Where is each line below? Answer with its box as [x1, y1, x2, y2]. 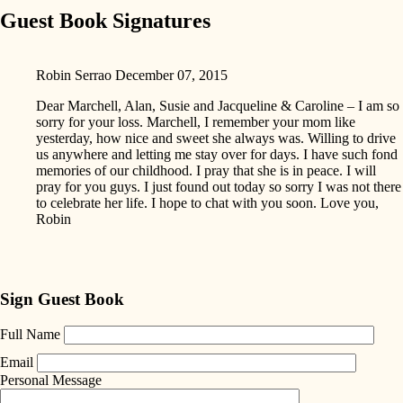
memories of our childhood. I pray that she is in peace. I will [36, 162, 376, 178]
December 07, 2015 [115, 67, 228, 83]
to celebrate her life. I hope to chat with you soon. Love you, [36, 194, 379, 210]
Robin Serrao [36, 67, 112, 83]
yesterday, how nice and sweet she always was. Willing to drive [36, 130, 396, 146]
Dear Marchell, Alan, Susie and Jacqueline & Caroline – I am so [36, 97, 399, 113]
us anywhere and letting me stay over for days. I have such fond [36, 146, 398, 162]
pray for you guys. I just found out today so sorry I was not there [36, 178, 401, 194]
